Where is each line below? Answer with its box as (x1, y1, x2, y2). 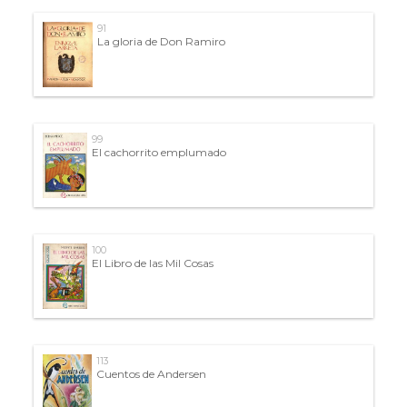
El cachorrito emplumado (91, 144, 226, 159)
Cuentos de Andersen (96, 366, 207, 381)
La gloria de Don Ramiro (96, 34, 225, 48)
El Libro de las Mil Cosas (91, 255, 213, 270)
